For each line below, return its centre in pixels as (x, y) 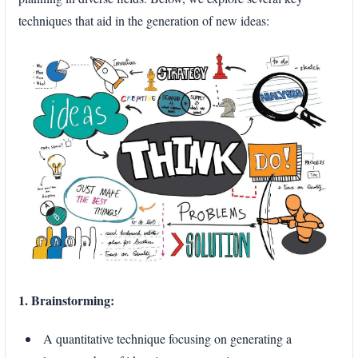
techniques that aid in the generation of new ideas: (144, 21)
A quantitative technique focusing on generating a (167, 338)
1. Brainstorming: (66, 300)
